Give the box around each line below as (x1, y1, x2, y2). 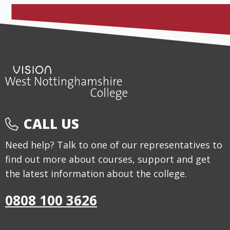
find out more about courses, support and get (5, 153, 210, 166)
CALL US (24, 114, 79, 133)
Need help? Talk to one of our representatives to (5, 139, 222, 151)
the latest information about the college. (5, 167, 187, 180)
